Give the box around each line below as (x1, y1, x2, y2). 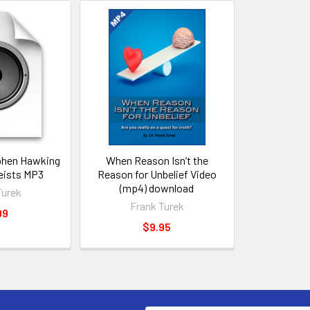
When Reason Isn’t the (105, 153, 208, 167)
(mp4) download (120, 181, 194, 194)
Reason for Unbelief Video (97, 167, 217, 181)
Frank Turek (129, 199, 184, 212)
